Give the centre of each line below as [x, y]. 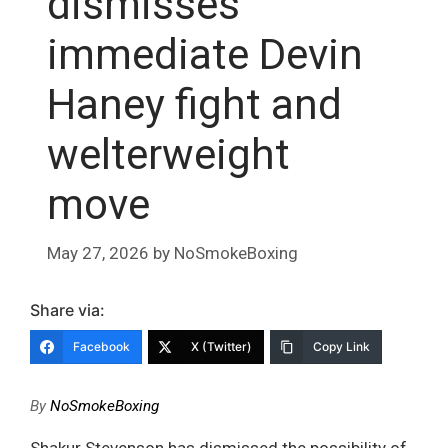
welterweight [168, 154]
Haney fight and [194, 104]
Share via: [67, 310]
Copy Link [341, 347]
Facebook [101, 347]
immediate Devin [205, 54]
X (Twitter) [221, 347]
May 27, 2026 [98, 253]
